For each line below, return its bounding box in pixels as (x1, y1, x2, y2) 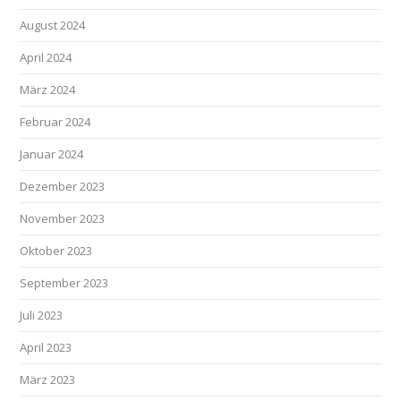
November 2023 (20, 210, 106, 226)
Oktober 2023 (20, 243, 93, 259)
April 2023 (20, 339, 73, 355)
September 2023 (20, 275, 109, 291)
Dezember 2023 (20, 178, 106, 194)
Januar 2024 (20, 146, 84, 162)
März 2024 (20, 81, 76, 98)
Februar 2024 (20, 114, 91, 130)
